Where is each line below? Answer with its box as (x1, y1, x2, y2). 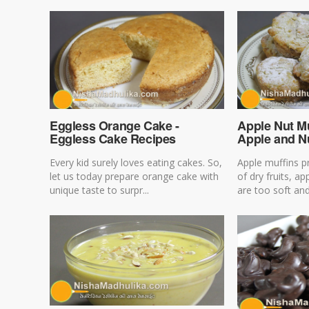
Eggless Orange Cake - (50, 116, 179, 134)
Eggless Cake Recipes (50, 129, 177, 148)
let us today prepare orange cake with (50, 169, 219, 183)
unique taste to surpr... (50, 183, 149, 197)
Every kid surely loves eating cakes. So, (50, 155, 222, 169)
